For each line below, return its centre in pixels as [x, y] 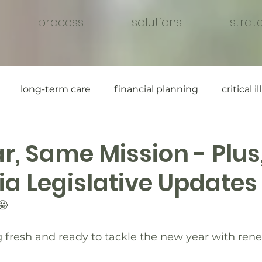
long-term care [56, 89]
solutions [157, 22]
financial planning [156, 89]
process [61, 22]
